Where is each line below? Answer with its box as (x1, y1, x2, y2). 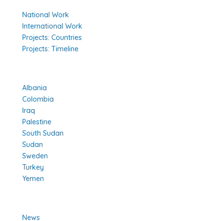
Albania (22, 83, 47, 92)
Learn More (22, 197, 59, 209)
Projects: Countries (22, 33, 82, 42)
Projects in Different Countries (22, 68, 124, 79)
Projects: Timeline (22, 44, 78, 53)
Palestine (22, 117, 51, 126)
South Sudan (22, 129, 64, 138)
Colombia (22, 95, 54, 104)
